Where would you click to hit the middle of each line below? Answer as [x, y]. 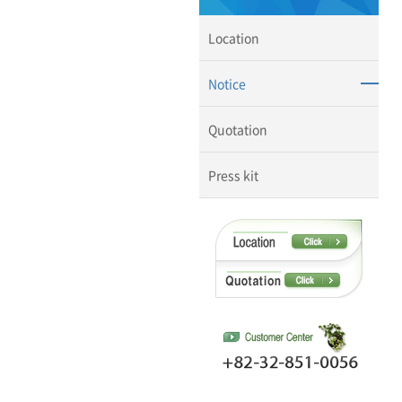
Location [234, 38]
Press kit [233, 175]
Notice [227, 83]
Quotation [238, 129]
